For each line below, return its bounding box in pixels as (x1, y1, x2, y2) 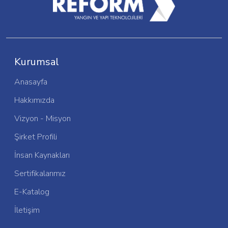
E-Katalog (14, 186, 49, 197)
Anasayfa (14, 76, 47, 88)
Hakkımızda (14, 94, 54, 106)
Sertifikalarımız (14, 167, 66, 179)
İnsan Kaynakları (14, 149, 70, 161)
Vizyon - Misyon (14, 112, 71, 124)
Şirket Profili (14, 131, 57, 142)
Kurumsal (14, 54, 59, 69)
